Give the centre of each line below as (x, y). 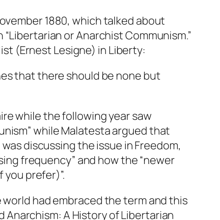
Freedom (156, 145)
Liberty (125, 50)
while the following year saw (82, 116)
